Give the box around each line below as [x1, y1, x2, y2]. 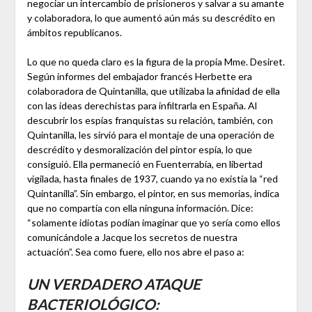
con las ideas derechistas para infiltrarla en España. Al [26, 100, 257, 112]
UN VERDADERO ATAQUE [26, 275, 201, 293]
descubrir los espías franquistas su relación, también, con [26, 114, 273, 127]
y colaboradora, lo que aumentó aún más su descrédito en [26, 12, 275, 24]
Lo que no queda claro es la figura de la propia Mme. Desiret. [26, 56, 285, 68]
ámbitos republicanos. [26, 26, 122, 39]
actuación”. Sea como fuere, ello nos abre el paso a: [26, 246, 244, 258]
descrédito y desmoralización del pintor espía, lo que [26, 143, 252, 156]
